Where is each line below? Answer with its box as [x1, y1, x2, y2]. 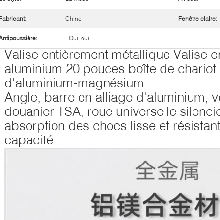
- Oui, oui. [65, 34, 91, 42]
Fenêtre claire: [178, 15, 217, 22]
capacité [4, 132, 53, 147]
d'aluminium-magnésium [4, 75, 144, 90]
